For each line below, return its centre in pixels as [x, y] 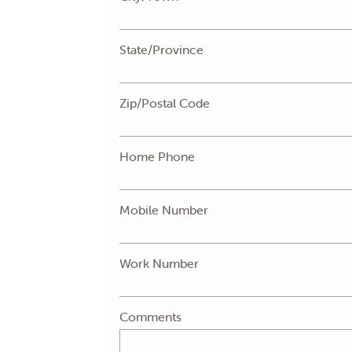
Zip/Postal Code [165, 103]
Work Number [159, 263]
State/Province [162, 49]
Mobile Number [164, 210]
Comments [151, 317]
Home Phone [158, 156]
